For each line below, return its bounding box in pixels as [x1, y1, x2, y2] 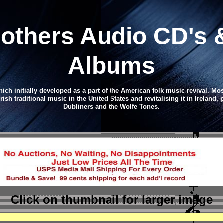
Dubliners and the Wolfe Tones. [63, 103, 160, 110]
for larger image [122, 193, 213, 206]
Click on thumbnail [10, 193, 122, 206]
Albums [68, 52, 155, 79]
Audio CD [80, 23, 188, 49]
